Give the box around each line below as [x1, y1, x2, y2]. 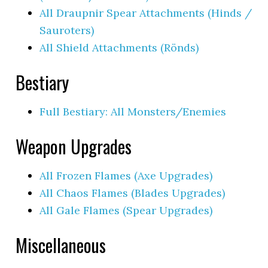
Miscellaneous [16, 231, 106, 258]
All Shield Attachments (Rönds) [39, 40, 199, 54]
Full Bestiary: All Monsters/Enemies [39, 104, 227, 118]
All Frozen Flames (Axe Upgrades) [39, 168, 213, 182]
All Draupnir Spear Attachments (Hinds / [39, 5, 252, 20]
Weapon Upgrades [16, 132, 132, 160]
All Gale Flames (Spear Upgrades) [39, 203, 213, 217]
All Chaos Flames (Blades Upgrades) [39, 185, 226, 200]
